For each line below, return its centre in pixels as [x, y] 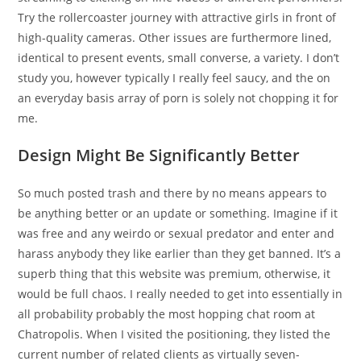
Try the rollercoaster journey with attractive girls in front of [177, 17]
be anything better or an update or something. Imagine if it [178, 213]
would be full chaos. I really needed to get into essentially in [180, 294]
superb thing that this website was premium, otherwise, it [174, 274]
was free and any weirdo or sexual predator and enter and [176, 233]
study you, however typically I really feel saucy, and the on [174, 78]
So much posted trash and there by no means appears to [172, 193]
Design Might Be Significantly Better [159, 155]
